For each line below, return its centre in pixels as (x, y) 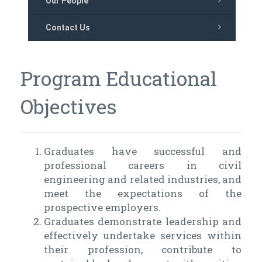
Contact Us (68, 28)
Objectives (68, 106)
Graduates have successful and (143, 151)
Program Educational (119, 78)
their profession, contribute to (143, 250)
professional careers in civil (143, 166)
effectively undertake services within (143, 236)
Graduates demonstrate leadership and (143, 222)
